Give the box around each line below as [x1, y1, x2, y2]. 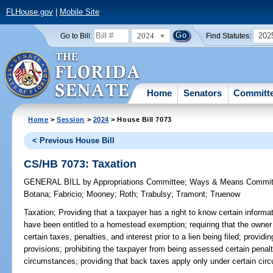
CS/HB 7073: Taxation [24, 157, 137, 170]
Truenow [210, 190, 241, 199]
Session [57, 115, 85, 123]
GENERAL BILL [24, 177, 83, 187]
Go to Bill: [60, 32, 92, 40]
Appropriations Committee [91, 177, 185, 187]
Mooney [87, 190, 115, 199]
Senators [183, 87, 222, 98]
